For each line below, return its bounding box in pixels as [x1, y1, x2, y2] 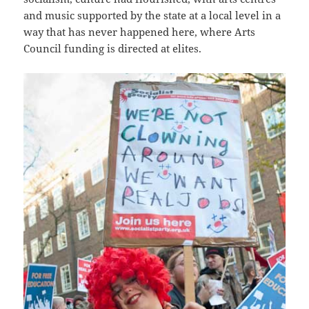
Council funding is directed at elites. [23, 41, 202, 55]
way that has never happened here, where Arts [23, 24, 256, 39]
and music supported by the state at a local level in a [23, 8, 281, 22]
